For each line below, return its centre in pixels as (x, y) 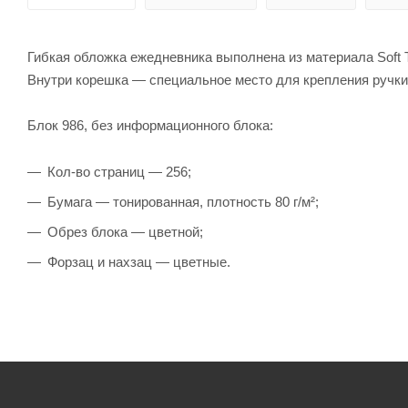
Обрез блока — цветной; (125, 231)
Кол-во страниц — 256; (119, 171)
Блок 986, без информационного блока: (150, 125)
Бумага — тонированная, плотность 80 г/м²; (183, 201)
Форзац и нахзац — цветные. (139, 261)
